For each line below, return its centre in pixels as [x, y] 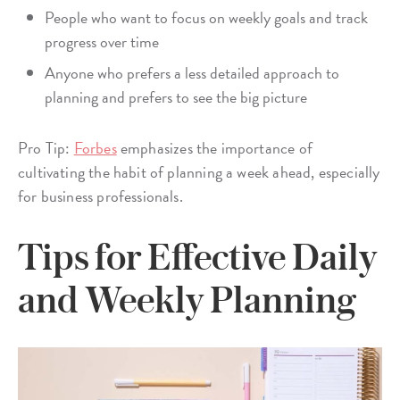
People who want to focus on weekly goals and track [206, 17]
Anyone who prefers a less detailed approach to [192, 72]
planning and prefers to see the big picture [176, 96]
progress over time [102, 41]
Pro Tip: [46, 147]
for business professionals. [100, 196]
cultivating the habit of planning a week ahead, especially [199, 171]
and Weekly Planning [187, 299]
